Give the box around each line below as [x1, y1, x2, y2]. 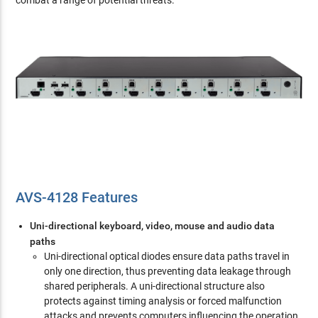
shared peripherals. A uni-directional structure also [44, 280, 265, 292]
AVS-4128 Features [16, 188, 138, 206]
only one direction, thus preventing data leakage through [44, 265, 292, 277]
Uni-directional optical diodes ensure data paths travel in [44, 250, 290, 262]
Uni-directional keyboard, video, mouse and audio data [30, 219, 275, 231]
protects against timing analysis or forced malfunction [44, 295, 283, 307]
